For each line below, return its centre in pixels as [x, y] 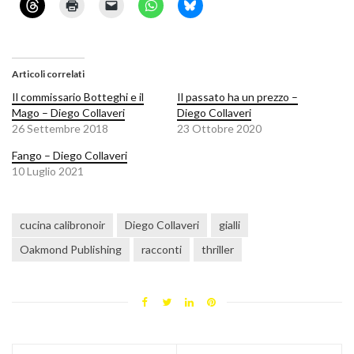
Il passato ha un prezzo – [237, 96]
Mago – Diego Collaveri [68, 112]
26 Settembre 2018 [60, 128]
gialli [230, 224]
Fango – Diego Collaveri [70, 155]
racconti [162, 249]
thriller [218, 249]
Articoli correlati [48, 73]
